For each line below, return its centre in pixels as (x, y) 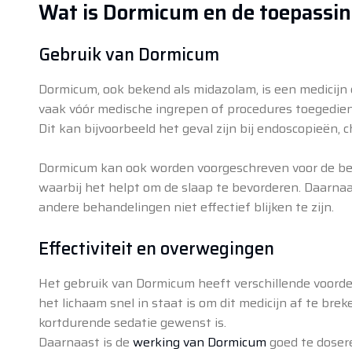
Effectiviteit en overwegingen (156, 248)
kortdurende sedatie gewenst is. (132, 322)
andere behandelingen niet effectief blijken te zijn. (186, 207)
